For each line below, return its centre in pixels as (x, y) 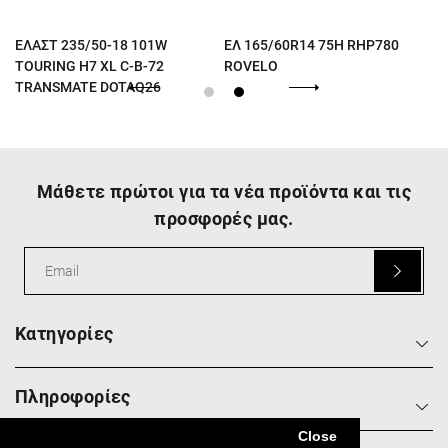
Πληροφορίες (73, 397)
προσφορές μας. (224, 219)
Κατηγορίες (64, 334)
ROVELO (251, 66)
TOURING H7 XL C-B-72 (89, 66)
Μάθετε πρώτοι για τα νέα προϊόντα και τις (224, 192)
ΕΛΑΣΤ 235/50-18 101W (91, 45)
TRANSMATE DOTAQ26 (88, 87)
